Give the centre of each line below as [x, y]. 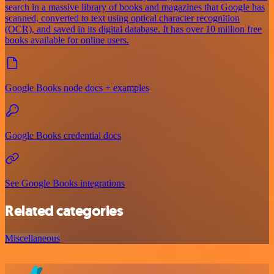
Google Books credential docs [63, 135]
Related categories [64, 211]
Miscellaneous [32, 238]
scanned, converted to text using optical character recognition [122, 18]
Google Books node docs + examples [77, 87]
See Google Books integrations [65, 183]
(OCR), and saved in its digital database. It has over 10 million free [133, 29]
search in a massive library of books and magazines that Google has [135, 7]
